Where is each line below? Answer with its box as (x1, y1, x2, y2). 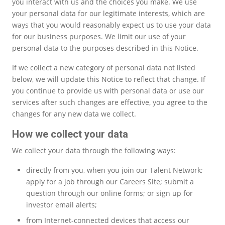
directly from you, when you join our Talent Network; (26, 165, 203, 175)
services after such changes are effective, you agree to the (12, 97, 207, 107)
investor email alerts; (26, 199, 97, 209)
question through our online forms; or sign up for (26, 188, 193, 198)
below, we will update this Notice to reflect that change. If (12, 74, 205, 84)
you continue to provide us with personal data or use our (12, 85, 204, 95)
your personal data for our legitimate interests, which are (12, 8, 205, 18)
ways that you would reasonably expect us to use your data (12, 20, 211, 30)
